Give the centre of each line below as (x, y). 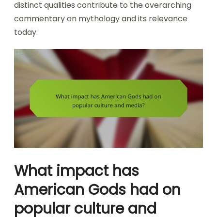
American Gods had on (97, 190)
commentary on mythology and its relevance (101, 18)
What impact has (77, 171)
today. (26, 32)
